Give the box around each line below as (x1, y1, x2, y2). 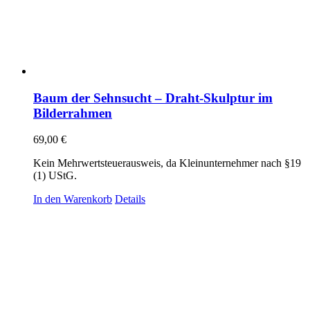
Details (115, 193, 145, 206)
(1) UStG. (33, 170, 77, 182)
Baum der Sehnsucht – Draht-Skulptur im (33, 90, 273, 105)
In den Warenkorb (33, 193, 112, 206)
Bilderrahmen (33, 105, 112, 120)
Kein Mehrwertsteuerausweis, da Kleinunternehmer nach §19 (33, 157, 301, 170)
